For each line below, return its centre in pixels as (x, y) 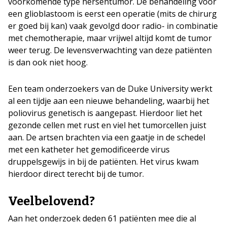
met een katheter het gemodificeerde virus (89, 149)
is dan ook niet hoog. (48, 62)
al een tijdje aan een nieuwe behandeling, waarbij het (109, 101)
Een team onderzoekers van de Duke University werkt (110, 89)
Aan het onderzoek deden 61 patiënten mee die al (102, 218)
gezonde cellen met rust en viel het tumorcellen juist (107, 125)
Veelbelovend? (51, 201)
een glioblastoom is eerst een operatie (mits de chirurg (112, 14)
